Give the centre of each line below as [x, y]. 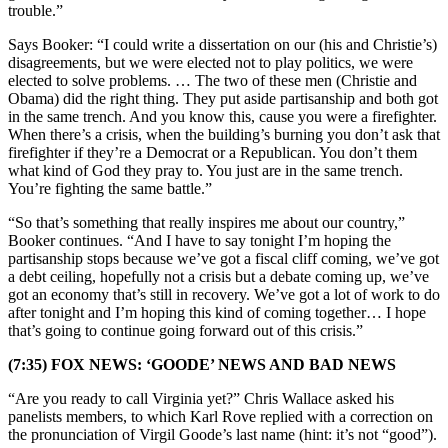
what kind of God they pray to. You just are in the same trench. [205, 170]
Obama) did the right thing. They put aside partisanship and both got [223, 98]
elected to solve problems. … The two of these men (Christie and [212, 80]
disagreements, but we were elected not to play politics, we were [210, 62]
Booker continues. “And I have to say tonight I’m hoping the [199, 240]
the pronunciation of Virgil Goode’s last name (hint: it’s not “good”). [222, 434]
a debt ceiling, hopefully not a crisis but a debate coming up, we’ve [218, 276]
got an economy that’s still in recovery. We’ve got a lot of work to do [224, 294]
